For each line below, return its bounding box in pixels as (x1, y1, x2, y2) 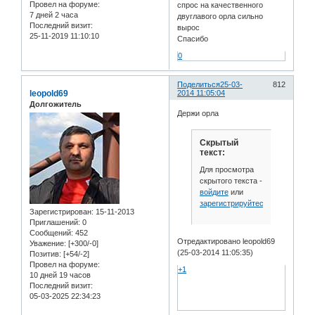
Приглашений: (30, 217, 80, 226)
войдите (199, 187, 229, 196)
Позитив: (30, 249, 61, 258)
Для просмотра (199, 165, 254, 174)
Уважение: (30, 238, 66, 247)
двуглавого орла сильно (177, 11, 264, 20)
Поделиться (177, 79, 221, 89)
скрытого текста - (199, 176, 262, 185)
